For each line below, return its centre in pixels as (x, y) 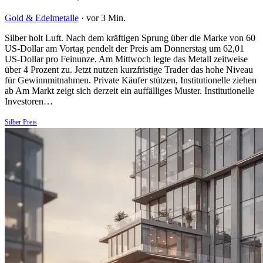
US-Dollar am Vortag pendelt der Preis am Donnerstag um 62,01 (124, 48)
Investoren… (29, 101)
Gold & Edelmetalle (42, 18)
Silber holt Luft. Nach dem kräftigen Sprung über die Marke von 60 (130, 38)
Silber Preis (21, 122)
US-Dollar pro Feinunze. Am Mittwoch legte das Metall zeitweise (126, 59)
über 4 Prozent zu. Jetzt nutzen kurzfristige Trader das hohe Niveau (129, 69)
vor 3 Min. (106, 18)
